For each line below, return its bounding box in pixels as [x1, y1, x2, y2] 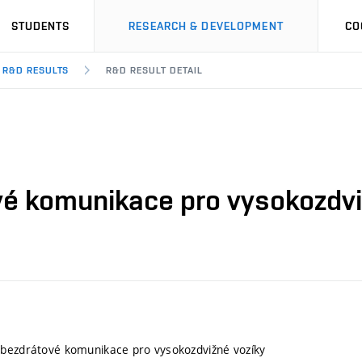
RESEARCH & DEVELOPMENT [128, 19, 284, 32]
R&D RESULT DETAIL [106, 65, 203, 76]
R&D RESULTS [2, 65, 69, 76]
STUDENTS [11, 19, 70, 32]
